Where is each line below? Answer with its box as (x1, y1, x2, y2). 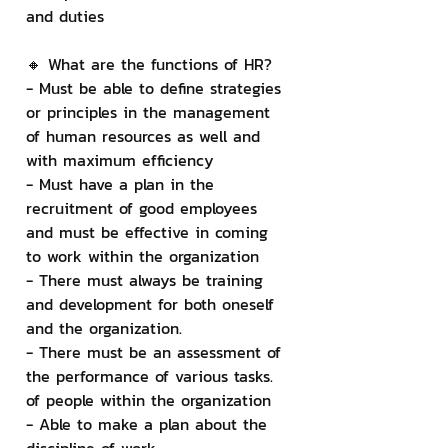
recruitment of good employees (26, 196, 263, 220)
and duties (26, 4, 104, 28)
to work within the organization (26, 244, 259, 268)
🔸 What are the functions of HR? (26, 52, 272, 76)
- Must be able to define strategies (26, 76, 287, 100)
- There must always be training (26, 268, 269, 292)
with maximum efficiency (26, 148, 214, 172)
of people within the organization (26, 388, 271, 412)
